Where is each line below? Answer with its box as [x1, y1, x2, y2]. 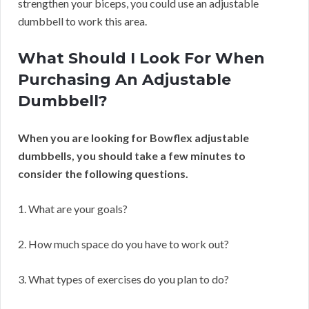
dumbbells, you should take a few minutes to [18, 149, 246, 163]
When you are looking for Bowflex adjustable [18, 131, 249, 145]
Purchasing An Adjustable [18, 70, 231, 90]
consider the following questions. [18, 167, 188, 181]
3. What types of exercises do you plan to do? [18, 272, 229, 286]
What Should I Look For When [18, 49, 265, 68]
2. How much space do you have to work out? [18, 237, 229, 251]
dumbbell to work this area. [18, 14, 147, 28]
